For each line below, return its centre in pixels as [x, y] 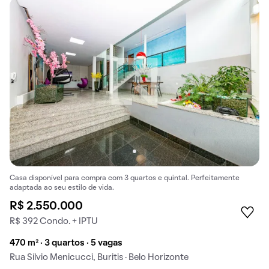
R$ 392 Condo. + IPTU [54, 222]
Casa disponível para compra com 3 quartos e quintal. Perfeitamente [125, 179]
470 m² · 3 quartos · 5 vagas [66, 243]
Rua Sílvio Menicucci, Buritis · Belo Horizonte [99, 258]
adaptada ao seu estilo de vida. [62, 188]
